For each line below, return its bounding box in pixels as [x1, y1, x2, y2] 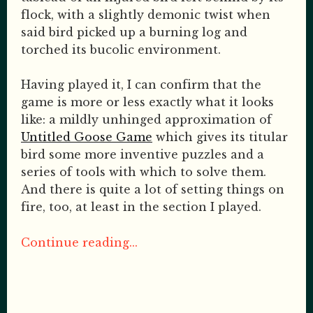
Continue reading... [21, 235, 138, 249]
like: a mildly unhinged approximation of [21, 112, 272, 127]
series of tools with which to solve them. [21, 165, 266, 180]
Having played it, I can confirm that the [21, 78, 261, 92]
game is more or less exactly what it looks [21, 95, 274, 110]
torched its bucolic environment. [21, 42, 224, 57]
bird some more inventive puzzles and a [21, 147, 264, 162]
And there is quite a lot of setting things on [21, 182, 284, 197]
